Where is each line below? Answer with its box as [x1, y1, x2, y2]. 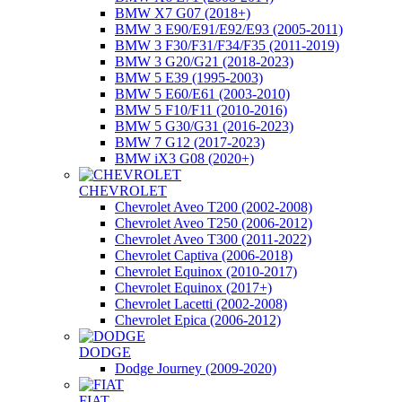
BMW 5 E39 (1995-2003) [115, 70, 263, 85]
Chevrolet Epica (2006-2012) [115, 312, 281, 328]
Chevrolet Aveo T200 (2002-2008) [115, 199, 312, 214]
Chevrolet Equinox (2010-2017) [115, 264, 297, 279]
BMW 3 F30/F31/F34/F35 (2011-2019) [115, 38, 339, 53]
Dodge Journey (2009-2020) [115, 361, 276, 376]
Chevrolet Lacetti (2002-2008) [115, 296, 287, 311]
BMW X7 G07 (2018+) [115, 5, 250, 21]
